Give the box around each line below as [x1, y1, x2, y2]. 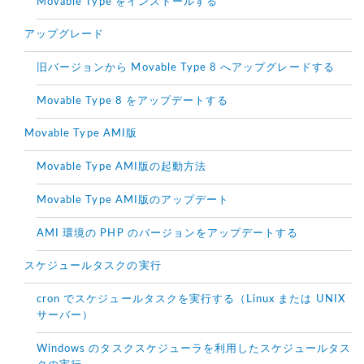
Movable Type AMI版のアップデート [37, 195, 230, 206]
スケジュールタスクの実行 [24, 261, 162, 272]
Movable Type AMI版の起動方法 [37, 162, 207, 173]
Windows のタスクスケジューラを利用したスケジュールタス [37, 344, 352, 355]
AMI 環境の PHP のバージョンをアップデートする [37, 228, 299, 240]
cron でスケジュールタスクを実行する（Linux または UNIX [37, 294, 345, 305]
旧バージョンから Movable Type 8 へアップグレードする [37, 63, 335, 74]
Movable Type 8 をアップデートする [37, 96, 229, 107]
